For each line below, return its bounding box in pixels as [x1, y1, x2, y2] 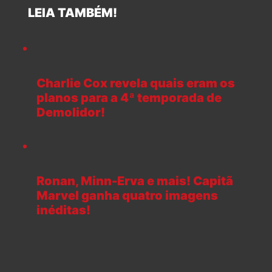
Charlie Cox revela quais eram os [36, 76, 235, 91]
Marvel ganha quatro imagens [36, 188, 218, 203]
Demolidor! [36, 105, 105, 120]
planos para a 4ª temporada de [36, 90, 222, 106]
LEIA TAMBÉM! [18, 5, 117, 21]
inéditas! [36, 203, 90, 218]
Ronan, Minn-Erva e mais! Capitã [36, 174, 233, 189]
